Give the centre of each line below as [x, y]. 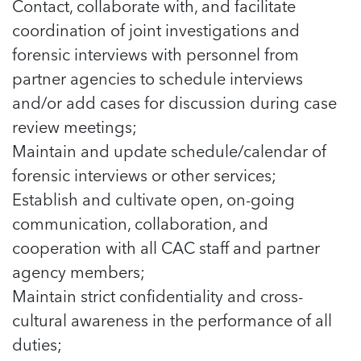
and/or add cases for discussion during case [174, 102]
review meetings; [75, 127]
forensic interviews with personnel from [156, 54]
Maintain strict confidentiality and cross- [158, 296]
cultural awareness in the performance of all [172, 320]
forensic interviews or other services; [144, 175]
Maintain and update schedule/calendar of [169, 151]
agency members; [79, 272]
